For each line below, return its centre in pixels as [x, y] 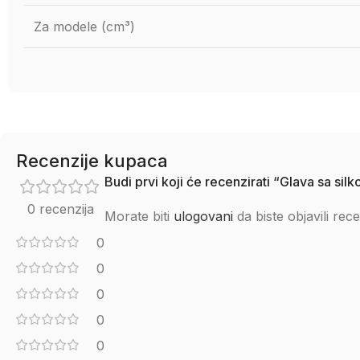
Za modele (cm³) [84, 27]
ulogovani [203, 216]
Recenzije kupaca [92, 161]
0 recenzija [60, 209]
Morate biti [139, 216]
